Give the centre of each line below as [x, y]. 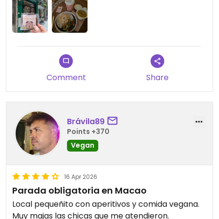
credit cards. [36, 10]
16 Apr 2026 [81, 177]
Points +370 [88, 131]
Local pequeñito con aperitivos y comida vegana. [106, 204]
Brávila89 [86, 121]
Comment [66, 78]
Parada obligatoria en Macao [79, 191]
